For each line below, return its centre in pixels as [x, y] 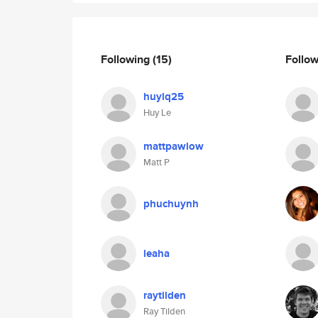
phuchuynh [171, 204]
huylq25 [164, 97]
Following [127, 59]
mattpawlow [174, 146]
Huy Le [157, 113]
